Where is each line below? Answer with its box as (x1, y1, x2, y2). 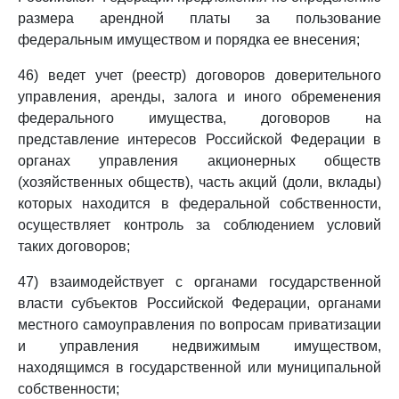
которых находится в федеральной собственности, (18, 196, 381, 211)
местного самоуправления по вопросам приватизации (18, 317, 381, 332)
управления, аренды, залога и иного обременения (18, 89, 381, 104)
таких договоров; (18, 239, 130, 254)
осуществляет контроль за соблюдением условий (18, 217, 381, 232)
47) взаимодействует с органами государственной (18, 274, 381, 289)
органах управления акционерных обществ (18, 153, 381, 168)
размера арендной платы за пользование (18, 11, 381, 26)
